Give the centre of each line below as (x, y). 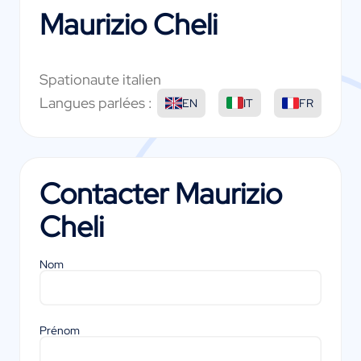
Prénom (60, 331)
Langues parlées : (96, 103)
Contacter (107, 193)
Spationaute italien (100, 79)
